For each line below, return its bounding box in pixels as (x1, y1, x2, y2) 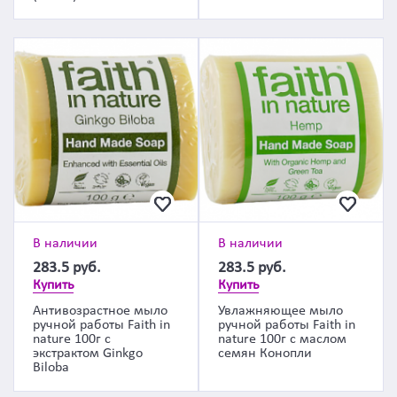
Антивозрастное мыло (33, 304, 167, 318)
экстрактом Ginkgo (33, 346, 143, 361)
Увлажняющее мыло (218, 304, 343, 318)
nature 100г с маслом (218, 332, 346, 346)
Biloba (33, 361, 69, 375)
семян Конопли (218, 346, 312, 361)
